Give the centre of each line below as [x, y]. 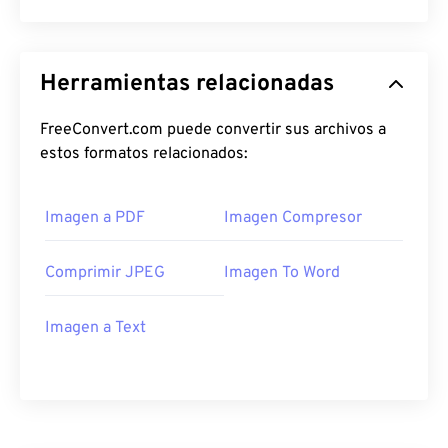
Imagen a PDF [95, 218]
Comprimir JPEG [105, 273]
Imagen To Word [282, 273]
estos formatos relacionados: [144, 154]
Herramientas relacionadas [187, 85]
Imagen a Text [95, 328]
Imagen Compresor [293, 218]
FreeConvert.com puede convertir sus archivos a [213, 130]
